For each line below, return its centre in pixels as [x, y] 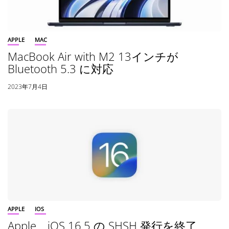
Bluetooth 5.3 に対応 [61, 69]
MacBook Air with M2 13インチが [93, 56]
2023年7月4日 [28, 87]
